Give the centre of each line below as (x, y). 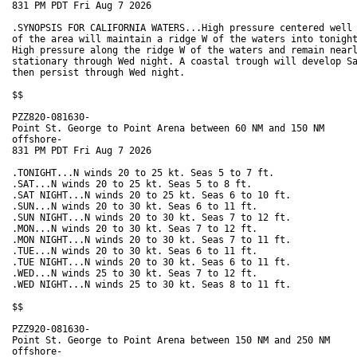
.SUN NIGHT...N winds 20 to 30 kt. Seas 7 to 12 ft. (154, 218)
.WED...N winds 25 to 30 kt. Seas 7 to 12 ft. (137, 274)
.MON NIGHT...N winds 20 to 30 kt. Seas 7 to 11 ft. (154, 240)
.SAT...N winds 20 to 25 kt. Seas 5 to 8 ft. (135, 184)
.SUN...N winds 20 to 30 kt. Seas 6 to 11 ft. (137, 207)
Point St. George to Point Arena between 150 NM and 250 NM (171, 341)
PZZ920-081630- (51, 330)
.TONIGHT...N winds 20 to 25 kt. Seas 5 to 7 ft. (146, 173)
